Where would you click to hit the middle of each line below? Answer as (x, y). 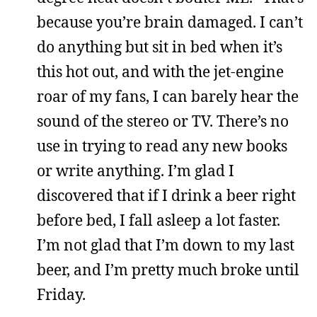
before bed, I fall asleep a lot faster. (158, 220)
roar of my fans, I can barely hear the (168, 96)
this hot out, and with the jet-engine (160, 71)
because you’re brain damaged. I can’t (170, 22)
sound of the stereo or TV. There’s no (163, 121)
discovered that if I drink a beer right (166, 195)
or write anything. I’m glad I (136, 171)
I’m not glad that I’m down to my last (166, 245)
